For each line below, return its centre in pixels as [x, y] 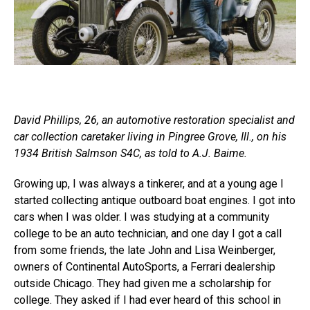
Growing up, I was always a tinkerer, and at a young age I [149, 184]
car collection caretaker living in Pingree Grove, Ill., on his [150, 137]
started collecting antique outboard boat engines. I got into [155, 200]
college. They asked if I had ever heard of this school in [147, 300]
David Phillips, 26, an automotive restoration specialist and [154, 120]
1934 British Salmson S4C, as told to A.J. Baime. [130, 153]
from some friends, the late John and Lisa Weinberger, [145, 250]
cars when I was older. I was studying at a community [142, 217]
